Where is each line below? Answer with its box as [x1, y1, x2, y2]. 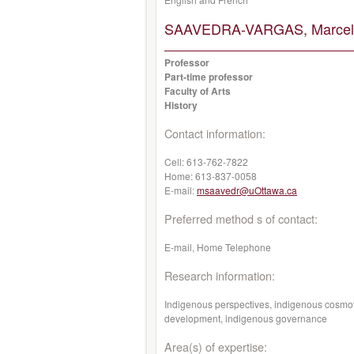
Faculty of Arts [164, 84, 231, 98]
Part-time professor [164, 70, 253, 84]
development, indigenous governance [164, 311, 327, 325]
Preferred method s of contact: [164, 210, 318, 227]
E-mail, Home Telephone [164, 240, 271, 254]
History [164, 98, 198, 112]
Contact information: [164, 125, 265, 141]
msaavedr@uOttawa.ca [197, 183, 297, 197]
